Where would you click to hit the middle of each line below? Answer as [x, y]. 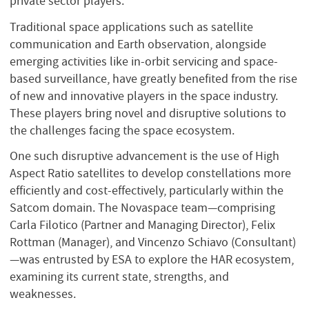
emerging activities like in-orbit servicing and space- [144, 61]
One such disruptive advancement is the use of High [144, 156]
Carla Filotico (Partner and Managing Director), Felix [142, 225]
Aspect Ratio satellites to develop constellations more [150, 173]
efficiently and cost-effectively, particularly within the [147, 191]
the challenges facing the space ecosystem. [123, 130]
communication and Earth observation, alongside [138, 44]
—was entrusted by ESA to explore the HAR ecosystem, [152, 260]
